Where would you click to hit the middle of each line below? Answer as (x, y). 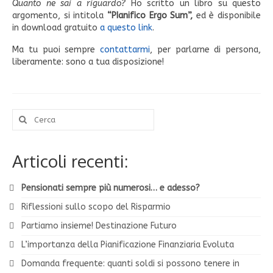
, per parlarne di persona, (205, 50)
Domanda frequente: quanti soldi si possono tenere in (130, 264)
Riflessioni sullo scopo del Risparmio (96, 207)
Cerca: (24, 115)
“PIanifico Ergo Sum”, (148, 16)
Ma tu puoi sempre (56, 50)
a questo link (126, 28)
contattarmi (125, 50)
